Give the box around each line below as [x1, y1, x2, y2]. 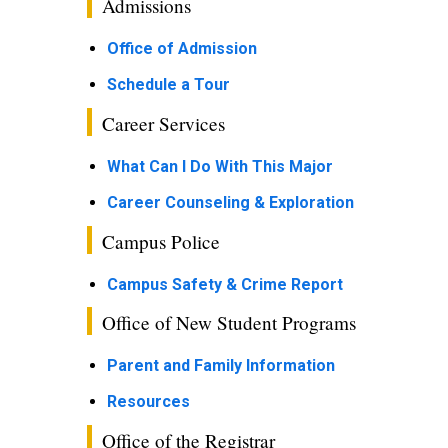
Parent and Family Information [107, 356, 335, 375]
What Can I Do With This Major [107, 157, 333, 176]
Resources [107, 392, 190, 411]
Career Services [102, 111, 225, 136]
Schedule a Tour [107, 75, 230, 94]
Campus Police [102, 229, 220, 254]
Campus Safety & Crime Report [107, 275, 343, 294]
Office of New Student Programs [102, 310, 356, 335]
